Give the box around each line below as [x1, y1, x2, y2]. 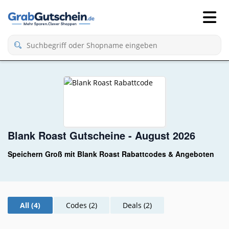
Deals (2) [123, 200, 152, 210]
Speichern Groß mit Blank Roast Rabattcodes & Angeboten [8, 149, 214, 159]
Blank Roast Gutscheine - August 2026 [8, 128, 195, 143]
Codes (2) [66, 200, 97, 210]
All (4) [20, 200, 40, 210]
